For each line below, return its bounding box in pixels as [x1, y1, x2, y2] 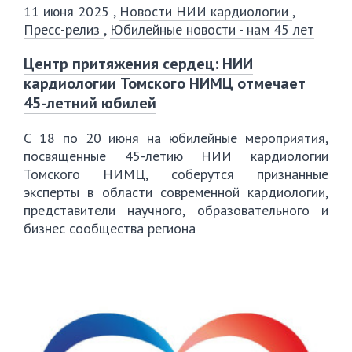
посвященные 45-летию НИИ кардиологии [24, 147, 328, 165]
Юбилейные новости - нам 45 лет [110, 20, 314, 38]
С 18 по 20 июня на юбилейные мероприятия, [24, 129, 328, 147]
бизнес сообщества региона [24, 219, 196, 237]
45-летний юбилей [24, 93, 156, 113]
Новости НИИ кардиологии [119, 2, 292, 20]
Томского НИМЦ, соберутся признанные [24, 165, 328, 183]
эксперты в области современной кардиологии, [24, 183, 328, 201]
